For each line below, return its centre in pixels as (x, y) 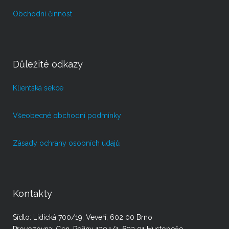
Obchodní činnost (42, 14)
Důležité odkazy (48, 64)
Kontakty (32, 193)
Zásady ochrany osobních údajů (66, 143)
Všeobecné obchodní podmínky (67, 116)
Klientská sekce (38, 88)
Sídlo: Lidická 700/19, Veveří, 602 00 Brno (83, 217)
